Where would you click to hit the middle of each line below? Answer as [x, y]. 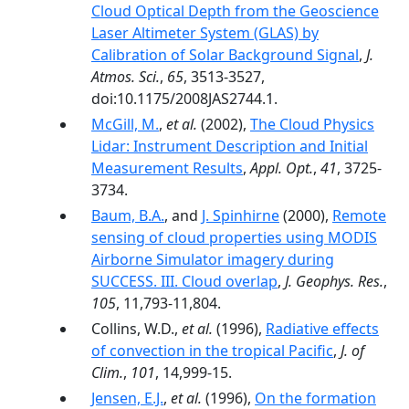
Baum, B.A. [128, 215]
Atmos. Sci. [126, 77]
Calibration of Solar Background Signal [225, 55]
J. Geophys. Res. [334, 281]
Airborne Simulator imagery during [213, 259]
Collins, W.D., [136, 329]
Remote [359, 215]
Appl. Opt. [282, 168]
